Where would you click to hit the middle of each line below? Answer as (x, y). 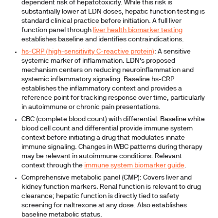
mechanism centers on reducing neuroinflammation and (108, 70)
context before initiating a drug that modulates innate (103, 138)
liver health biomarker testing (138, 30)
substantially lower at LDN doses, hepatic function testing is (113, 12)
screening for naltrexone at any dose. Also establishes (104, 206)
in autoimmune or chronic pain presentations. (91, 107)
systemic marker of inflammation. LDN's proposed (98, 61)
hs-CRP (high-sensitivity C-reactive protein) (88, 52)
